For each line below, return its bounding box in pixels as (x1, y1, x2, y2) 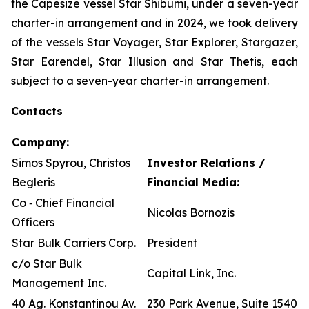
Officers (12, 215, 54, 229)
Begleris (12, 175, 55, 189)
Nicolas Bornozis (147, 206, 235, 219)
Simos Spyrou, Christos (12, 156, 130, 170)
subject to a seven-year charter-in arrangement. (11, 74, 269, 88)
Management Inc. (12, 276, 106, 290)
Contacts (11, 104, 63, 118)
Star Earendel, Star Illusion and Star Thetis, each (11, 54, 298, 68)
